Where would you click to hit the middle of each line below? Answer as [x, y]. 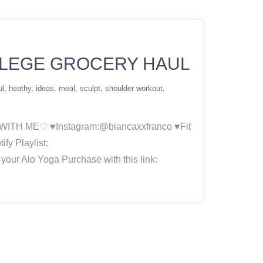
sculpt [90, 88]
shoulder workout [134, 88]
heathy [20, 88]
